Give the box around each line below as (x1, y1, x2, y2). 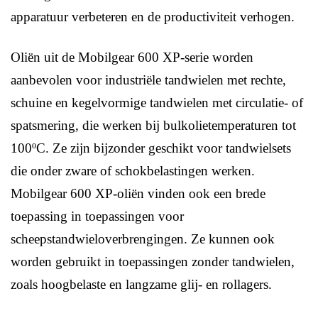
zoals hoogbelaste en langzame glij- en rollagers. (11, 277, 272, 292)
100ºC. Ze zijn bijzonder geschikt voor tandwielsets (11, 141, 291, 156)
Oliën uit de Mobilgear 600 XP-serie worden (11, 50, 253, 65)
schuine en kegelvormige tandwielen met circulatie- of (11, 95, 303, 111)
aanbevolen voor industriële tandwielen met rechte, (11, 72, 286, 88)
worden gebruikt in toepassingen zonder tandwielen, (11, 254, 295, 270)
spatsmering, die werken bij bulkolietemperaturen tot (11, 118, 296, 133)
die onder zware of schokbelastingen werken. (11, 163, 255, 179)
